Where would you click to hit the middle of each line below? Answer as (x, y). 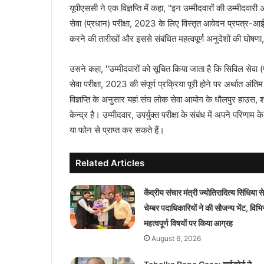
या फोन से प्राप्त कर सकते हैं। (117, 130)
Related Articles (110, 163)
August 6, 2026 (176, 238)
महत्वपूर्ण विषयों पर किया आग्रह (188, 223)
